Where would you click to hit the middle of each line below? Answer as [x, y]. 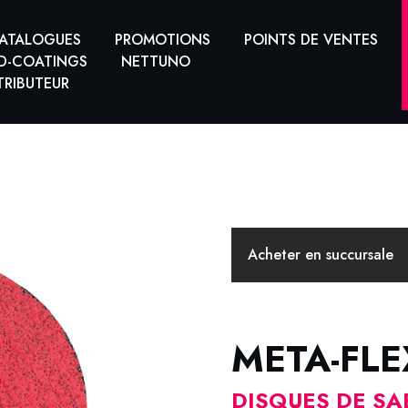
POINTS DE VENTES [311, 40]
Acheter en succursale [321, 255]
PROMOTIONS [163, 40]
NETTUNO [156, 61]
